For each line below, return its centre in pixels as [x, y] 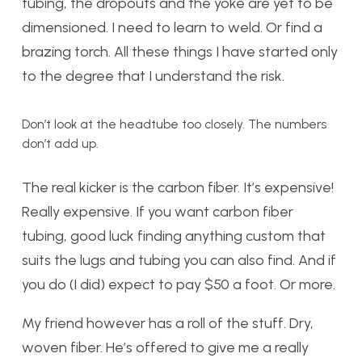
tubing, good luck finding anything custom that [174, 236]
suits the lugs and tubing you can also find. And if [179, 260]
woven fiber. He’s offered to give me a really [165, 347]
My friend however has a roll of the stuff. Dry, [168, 323]
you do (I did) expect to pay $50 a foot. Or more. [179, 284]
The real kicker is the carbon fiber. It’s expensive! [178, 187]
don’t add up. [60, 143]
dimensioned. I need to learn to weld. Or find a [172, 27]
